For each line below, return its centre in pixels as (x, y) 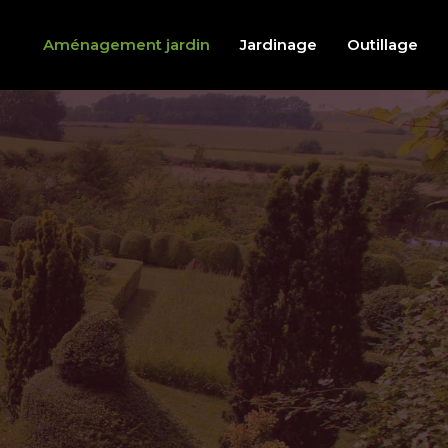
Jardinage (278, 44)
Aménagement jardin (126, 44)
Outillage (382, 44)
